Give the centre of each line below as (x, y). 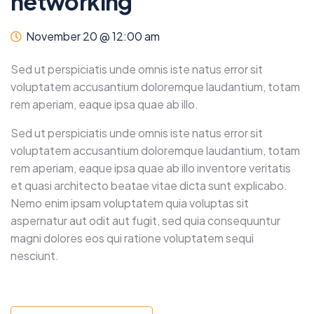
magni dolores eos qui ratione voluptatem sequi (132, 238)
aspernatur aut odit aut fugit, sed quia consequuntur (145, 220)
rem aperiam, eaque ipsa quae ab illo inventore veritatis (151, 168)
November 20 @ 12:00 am (93, 36)
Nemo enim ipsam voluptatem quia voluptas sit (130, 203)
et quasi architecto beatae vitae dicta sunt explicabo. (149, 185)
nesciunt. (35, 255)
